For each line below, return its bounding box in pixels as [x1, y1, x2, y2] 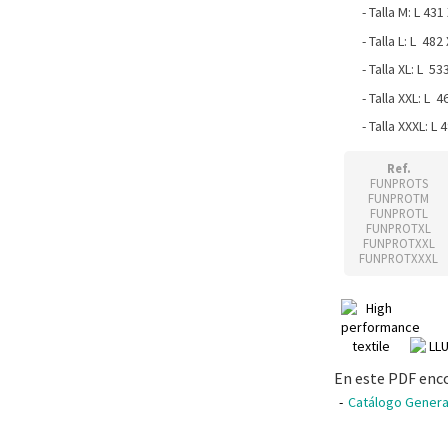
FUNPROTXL [366, 220, 431, 236]
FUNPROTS [369, 175, 428, 191]
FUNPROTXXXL [359, 250, 438, 266]
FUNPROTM [368, 190, 429, 206]
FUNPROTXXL [362, 235, 435, 251]
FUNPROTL [369, 205, 428, 221]
